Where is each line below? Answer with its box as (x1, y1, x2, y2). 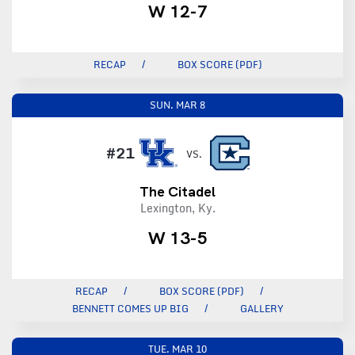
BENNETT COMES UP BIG (71, 300, 189, 316)
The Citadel (139, 181, 216, 200)
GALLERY (239, 300, 284, 316)
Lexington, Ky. (139, 198, 216, 217)
